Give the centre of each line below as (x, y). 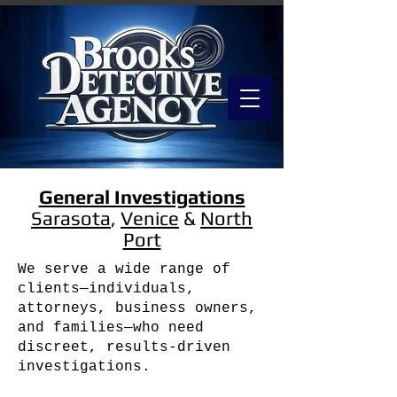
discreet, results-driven (124, 347)
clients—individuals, (106, 289)
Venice (150, 218)
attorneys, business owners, (137, 308)
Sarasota (71, 218)
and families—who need (111, 328)
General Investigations (142, 197)
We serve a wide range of (124, 269)
